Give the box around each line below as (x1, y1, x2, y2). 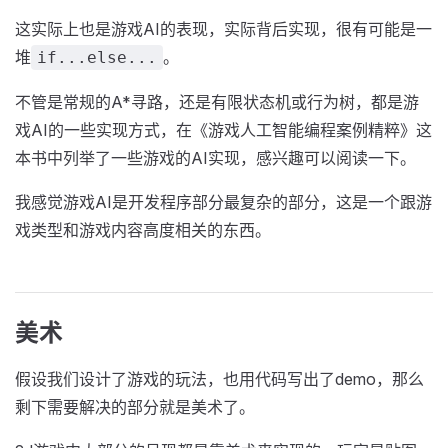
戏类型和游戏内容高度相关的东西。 (15, 220, 271, 240)
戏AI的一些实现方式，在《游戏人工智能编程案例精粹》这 (15, 120, 432, 140)
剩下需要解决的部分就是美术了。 (15, 397, 255, 417)
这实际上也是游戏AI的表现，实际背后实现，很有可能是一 (15, 19, 432, 39)
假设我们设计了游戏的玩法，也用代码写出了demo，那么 (15, 369, 424, 389)
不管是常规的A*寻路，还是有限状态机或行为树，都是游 (15, 92, 419, 112)
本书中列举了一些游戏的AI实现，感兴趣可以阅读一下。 (15, 148, 416, 168)
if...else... (37, 48, 157, 67)
